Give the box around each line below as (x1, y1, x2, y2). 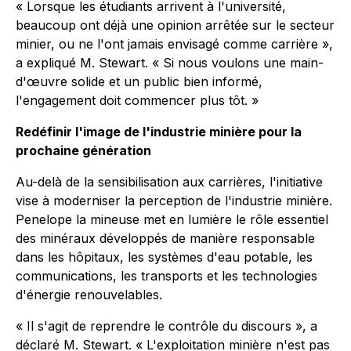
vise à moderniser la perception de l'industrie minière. (16, 193, 332, 208)
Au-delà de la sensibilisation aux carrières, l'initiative (16, 174, 323, 190)
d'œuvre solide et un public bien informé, (16, 74, 262, 89)
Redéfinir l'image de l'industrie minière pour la (16, 124, 302, 139)
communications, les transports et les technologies (16, 268, 317, 284)
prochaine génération (16, 143, 151, 158)
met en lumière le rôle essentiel (139, 212, 328, 227)
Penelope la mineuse (16, 212, 139, 227)
